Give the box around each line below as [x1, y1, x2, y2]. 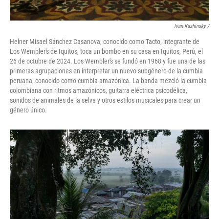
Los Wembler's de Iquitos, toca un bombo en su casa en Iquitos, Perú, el [10, 47, 203, 55]
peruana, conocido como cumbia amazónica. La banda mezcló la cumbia [10, 77, 207, 85]
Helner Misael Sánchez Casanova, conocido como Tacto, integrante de [10, 38, 199, 45]
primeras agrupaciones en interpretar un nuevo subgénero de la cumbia [10, 67, 203, 75]
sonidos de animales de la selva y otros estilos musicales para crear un [10, 96, 200, 104]
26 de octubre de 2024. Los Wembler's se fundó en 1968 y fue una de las [10, 57, 205, 65]
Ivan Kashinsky [174, 23, 206, 29]
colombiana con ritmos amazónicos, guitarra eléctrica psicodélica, [10, 87, 187, 94]
